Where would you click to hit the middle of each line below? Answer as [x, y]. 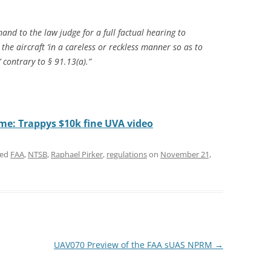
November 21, [186, 154]
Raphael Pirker [77, 154]
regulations [127, 154]
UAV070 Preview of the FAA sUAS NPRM [134, 245]
